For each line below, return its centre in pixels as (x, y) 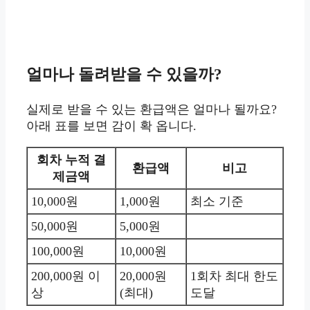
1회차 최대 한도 (234, 276)
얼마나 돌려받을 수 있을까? (124, 75)
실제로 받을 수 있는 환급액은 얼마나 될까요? (152, 110)
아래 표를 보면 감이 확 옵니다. (111, 126)
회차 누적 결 (71, 160)
